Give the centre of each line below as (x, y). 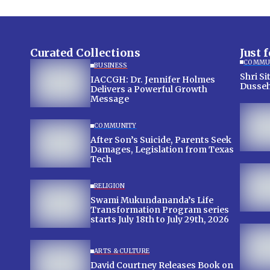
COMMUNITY (115, 126)
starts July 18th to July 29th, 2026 (160, 220)
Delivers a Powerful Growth (149, 89)
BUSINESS (111, 66)
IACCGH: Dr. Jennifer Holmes (153, 80)
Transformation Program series (160, 210)
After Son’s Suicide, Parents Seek (161, 140)
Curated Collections (85, 52)
